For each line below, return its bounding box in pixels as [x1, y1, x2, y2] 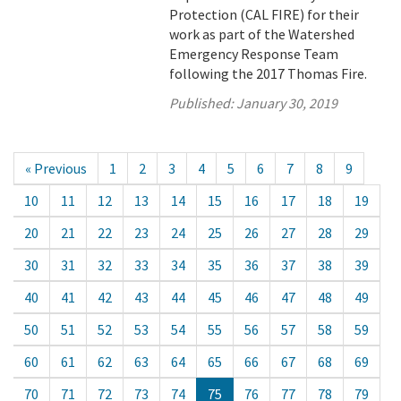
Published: [169, 94, 237, 112]
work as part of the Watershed [169, 25, 355, 43]
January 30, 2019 [236, 94, 338, 112]
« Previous [25, 159, 87, 177]
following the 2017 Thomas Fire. [169, 64, 368, 82]
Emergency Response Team [169, 45, 339, 63]
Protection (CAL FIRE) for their [169, 5, 360, 23]
